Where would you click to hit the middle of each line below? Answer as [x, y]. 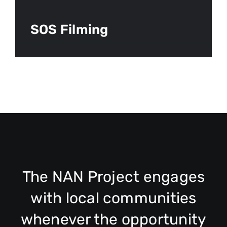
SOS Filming [69, 29]
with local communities [113, 198]
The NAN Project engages [113, 177]
